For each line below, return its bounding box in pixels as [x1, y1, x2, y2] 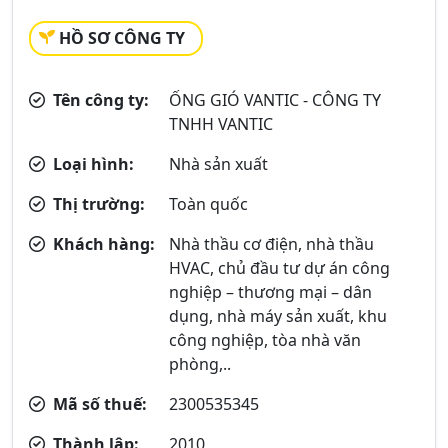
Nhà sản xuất [169, 153, 269, 175]
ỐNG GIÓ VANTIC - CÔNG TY [169, 89, 382, 111]
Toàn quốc [169, 193, 249, 215]
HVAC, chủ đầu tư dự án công [169, 257, 391, 279]
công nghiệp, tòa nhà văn [169, 329, 362, 351]
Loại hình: [49, 153, 134, 175]
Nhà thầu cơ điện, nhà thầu [169, 233, 375, 255]
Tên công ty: [49, 89, 149, 111]
